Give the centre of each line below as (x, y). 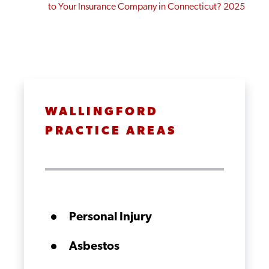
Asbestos (94, 247)
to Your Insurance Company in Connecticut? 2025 (147, 7)
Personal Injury (110, 217)
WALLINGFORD (101, 112)
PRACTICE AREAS (111, 131)
